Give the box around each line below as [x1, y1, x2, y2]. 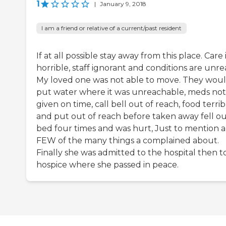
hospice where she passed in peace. [36, 159, 179, 169]
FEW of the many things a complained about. [36, 135, 219, 145]
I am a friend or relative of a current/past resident [41, 24, 182, 32]
